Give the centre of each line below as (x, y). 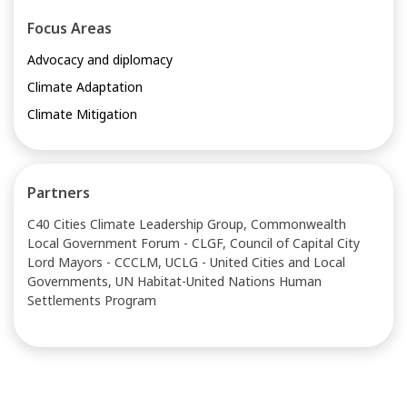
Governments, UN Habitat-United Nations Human (174, 282)
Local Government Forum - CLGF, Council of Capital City (194, 243)
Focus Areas (69, 29)
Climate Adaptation (85, 87)
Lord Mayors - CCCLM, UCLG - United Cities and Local (186, 263)
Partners (59, 193)
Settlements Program (92, 301)
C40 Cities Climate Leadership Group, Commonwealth (187, 224)
